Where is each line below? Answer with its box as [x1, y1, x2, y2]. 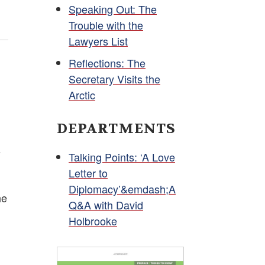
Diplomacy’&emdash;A [69, 180, 176, 196]
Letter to [69, 164, 108, 180]
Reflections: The [69, 54, 146, 70]
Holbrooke [69, 212, 117, 228]
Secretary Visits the [69, 70, 160, 86]
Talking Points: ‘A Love [69, 148, 175, 164]
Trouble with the [69, 17, 143, 33]
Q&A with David [69, 196, 143, 212]
